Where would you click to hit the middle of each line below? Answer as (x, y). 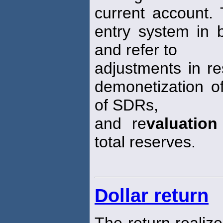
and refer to (136, 50)
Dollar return (152, 196)
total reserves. (145, 142)
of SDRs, (126, 105)
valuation (182, 124)
